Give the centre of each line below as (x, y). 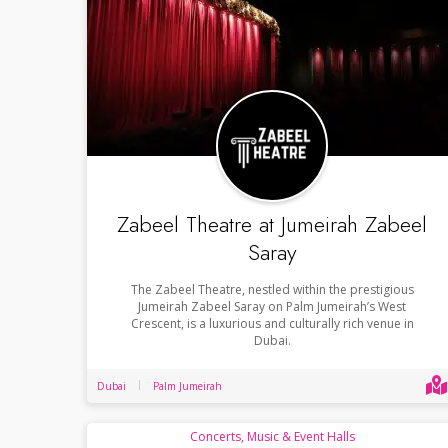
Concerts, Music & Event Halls (272, 436)
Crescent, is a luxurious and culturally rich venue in (272, 323)
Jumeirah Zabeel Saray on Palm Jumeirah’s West (272, 306)
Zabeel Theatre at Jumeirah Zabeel (272, 223)
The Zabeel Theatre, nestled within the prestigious (272, 289)
